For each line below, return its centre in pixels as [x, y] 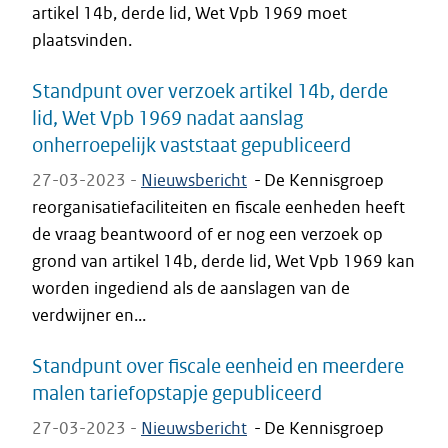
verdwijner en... [89, 315]
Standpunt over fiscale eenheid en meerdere [218, 365]
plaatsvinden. [82, 40]
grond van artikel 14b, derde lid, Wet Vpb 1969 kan [223, 261]
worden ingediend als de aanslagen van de [191, 288]
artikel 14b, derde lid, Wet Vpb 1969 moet [189, 13]
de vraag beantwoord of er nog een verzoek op [207, 234]
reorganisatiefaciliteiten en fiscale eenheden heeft [218, 207]
